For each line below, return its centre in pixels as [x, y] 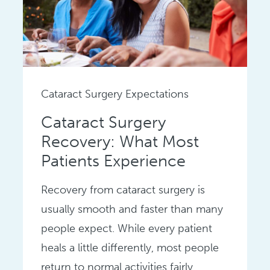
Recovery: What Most [120, 142]
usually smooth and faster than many [132, 209]
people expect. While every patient [127, 229]
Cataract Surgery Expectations [115, 94]
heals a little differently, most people [130, 248]
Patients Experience [114, 161]
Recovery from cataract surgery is [123, 190]
